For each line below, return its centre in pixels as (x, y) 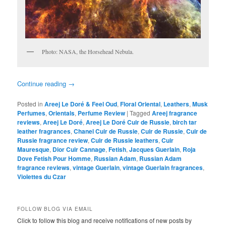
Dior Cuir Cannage (79, 149)
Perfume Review (102, 113)
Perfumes (32, 113)
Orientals (62, 113)
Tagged (140, 112)
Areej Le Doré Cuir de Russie (128, 122)
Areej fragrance (175, 113)
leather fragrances (44, 131)
